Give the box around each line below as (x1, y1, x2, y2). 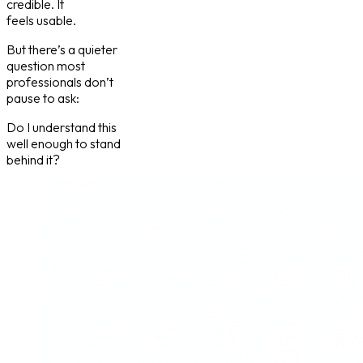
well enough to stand (6, 135, 121, 152)
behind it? (6, 152, 60, 169)
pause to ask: (6, 90, 79, 107)
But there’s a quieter (6, 41, 117, 58)
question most (6, 58, 85, 75)
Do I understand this (6, 119, 117, 136)
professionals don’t (6, 74, 113, 91)
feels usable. (6, 12, 76, 29)
